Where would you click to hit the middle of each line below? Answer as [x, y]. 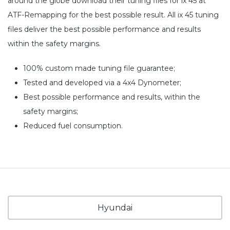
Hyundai [115, 207]
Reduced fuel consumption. [73, 126]
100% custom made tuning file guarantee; [99, 68]
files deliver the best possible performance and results [104, 29]
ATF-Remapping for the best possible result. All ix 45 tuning [113, 15]
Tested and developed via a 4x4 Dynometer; [102, 82]
